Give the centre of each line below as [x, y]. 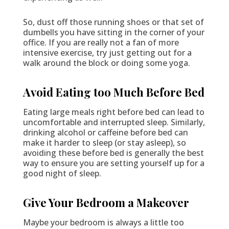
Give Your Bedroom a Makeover [106, 202]
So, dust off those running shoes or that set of [113, 22]
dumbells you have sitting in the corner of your [113, 32]
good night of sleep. [62, 173]
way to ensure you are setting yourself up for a [113, 163]
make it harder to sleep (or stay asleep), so [104, 142]
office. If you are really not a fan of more [101, 42]
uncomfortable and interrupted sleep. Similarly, [114, 122]
